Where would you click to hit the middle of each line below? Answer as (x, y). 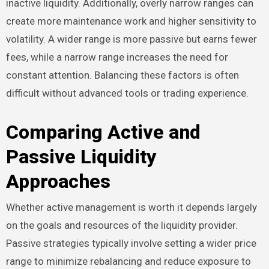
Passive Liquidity (81, 157)
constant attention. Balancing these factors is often (122, 75)
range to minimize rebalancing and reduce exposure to (128, 261)
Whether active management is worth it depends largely (131, 207)
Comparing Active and (103, 132)
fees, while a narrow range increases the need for (117, 57)
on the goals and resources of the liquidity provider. (122, 225)
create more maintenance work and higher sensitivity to (131, 21)
